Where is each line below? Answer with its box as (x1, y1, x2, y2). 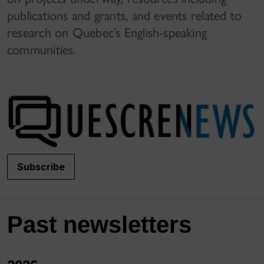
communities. (7, 41, 76, 58)
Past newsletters (7, 212, 192, 238)
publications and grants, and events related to (7, 7, 242, 24)
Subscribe (17, 161, 65, 173)
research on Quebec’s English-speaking (7, 24, 207, 41)
